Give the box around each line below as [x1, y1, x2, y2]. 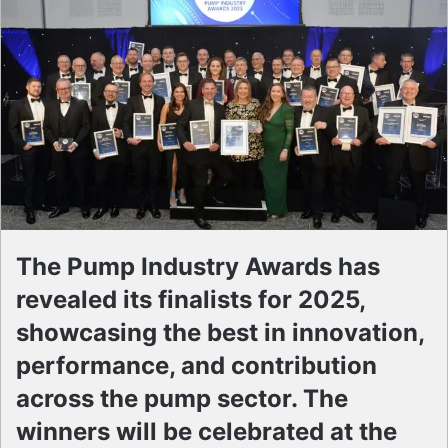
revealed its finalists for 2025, [16, 285, 365, 315]
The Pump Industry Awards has [16, 252, 380, 282]
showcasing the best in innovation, [16, 318, 424, 348]
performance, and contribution [16, 351, 377, 381]
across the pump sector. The [16, 384, 348, 414]
